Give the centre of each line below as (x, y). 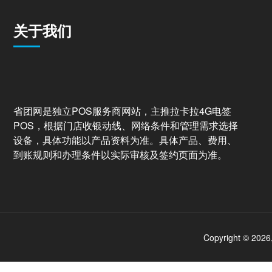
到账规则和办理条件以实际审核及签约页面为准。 (120, 155)
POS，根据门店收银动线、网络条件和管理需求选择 (126, 125)
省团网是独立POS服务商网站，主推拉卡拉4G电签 (122, 111)
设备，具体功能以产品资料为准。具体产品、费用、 (125, 140)
